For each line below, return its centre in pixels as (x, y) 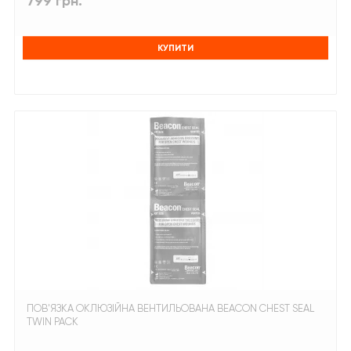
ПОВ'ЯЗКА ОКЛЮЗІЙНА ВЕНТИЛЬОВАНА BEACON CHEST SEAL (170, 309)
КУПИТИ (175, 48)
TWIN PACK (52, 322)
